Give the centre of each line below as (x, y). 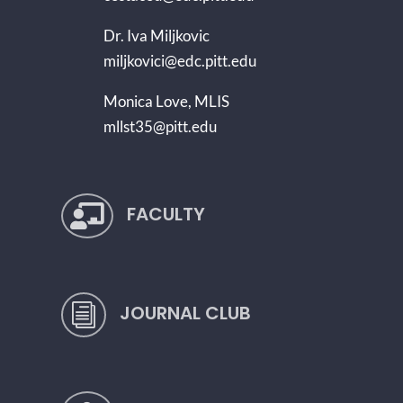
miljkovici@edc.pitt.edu (179, 61)
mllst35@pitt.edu (160, 126)
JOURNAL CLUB (185, 313)
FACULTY (166, 214)
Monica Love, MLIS (166, 101)
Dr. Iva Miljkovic (156, 36)
